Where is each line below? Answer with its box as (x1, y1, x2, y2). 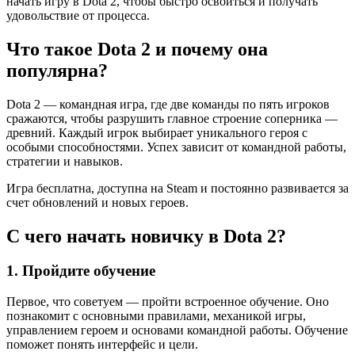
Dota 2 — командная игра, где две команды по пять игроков (6, 97, 330, 111)
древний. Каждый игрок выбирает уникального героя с (6, 125, 307, 139)
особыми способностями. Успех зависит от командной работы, (6, 139, 346, 154)
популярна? (6, 59, 108, 81)
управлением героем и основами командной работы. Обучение (6, 323, 348, 338)
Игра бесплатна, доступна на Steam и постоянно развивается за (6, 181, 349, 195)
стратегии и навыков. (6, 154, 123, 168)
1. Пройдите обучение (6, 262, 155, 280)
